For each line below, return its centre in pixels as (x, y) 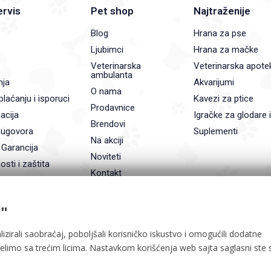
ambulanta (112, 75)
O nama (106, 91)
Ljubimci (107, 50)
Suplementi (216, 131)
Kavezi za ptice (224, 99)
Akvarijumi (214, 82)
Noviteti (106, 157)
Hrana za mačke (226, 50)
